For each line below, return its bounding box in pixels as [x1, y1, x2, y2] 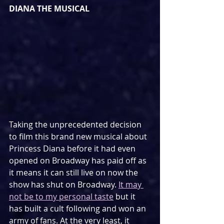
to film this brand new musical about [9, 130, 149, 142]
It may [118, 178, 143, 190]
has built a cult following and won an [9, 202, 148, 214]
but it [113, 190, 137, 202]
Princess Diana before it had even [9, 142, 137, 154]
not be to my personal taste [9, 190, 113, 202]
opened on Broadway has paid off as [9, 154, 148, 166]
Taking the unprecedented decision [9, 118, 143, 130]
